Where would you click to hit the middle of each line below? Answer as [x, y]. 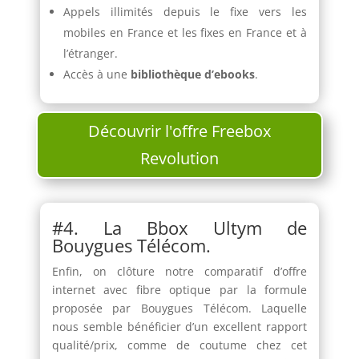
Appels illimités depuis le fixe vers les [185, 12]
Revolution [179, 159]
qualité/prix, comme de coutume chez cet [179, 345]
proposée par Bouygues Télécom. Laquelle [179, 309]
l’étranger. [90, 54]
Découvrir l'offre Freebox [179, 131]
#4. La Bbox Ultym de [179, 228]
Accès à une [95, 75]
